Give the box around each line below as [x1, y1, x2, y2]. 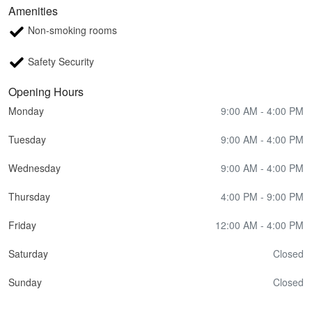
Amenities [8, 3, 58, 19]
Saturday [8, 246, 48, 260]
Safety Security [25, 54, 94, 68]
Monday [8, 103, 44, 118]
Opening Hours [8, 83, 84, 100]
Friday [8, 217, 36, 232]
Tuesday [8, 132, 46, 146]
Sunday [8, 274, 42, 289]
